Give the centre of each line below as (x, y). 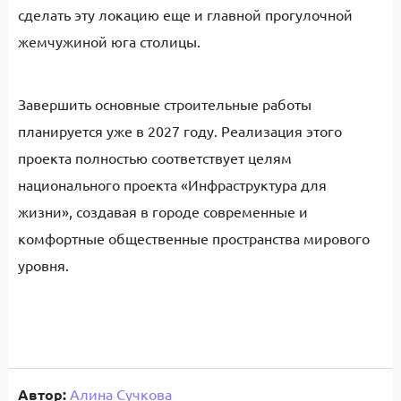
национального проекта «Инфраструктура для (172, 184)
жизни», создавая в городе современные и (163, 211)
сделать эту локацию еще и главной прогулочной (185, 14)
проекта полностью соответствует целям (155, 158)
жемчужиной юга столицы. (109, 41)
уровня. (43, 265)
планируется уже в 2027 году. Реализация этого (180, 131)
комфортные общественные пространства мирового (194, 238)
